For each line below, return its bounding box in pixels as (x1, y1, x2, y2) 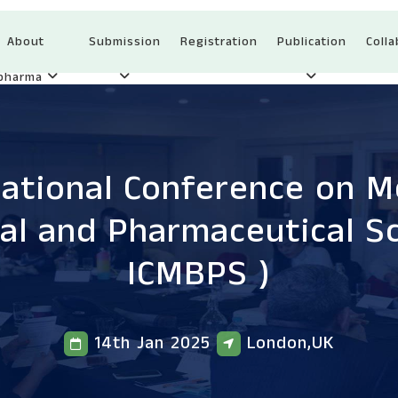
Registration (179, 33, 258, 51)
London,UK (241, 330, 334, 357)
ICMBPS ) (127, 250, 271, 300)
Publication (276, 33, 346, 51)
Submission (88, 33, 161, 51)
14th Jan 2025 (88, 330, 217, 357)
